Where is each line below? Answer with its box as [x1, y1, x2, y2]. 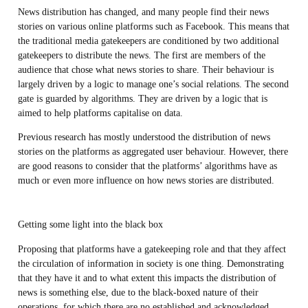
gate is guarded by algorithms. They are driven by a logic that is [17, 92, 267, 104]
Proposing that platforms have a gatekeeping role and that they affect [17, 243, 286, 254]
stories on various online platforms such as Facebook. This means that [17, 20, 289, 32]
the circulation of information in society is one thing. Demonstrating [17, 257, 284, 269]
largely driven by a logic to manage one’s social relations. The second [17, 78, 289, 89]
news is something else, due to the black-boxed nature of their [17, 286, 258, 298]
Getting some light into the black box [17, 219, 163, 230]
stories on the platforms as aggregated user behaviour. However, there [17, 146, 288, 157]
